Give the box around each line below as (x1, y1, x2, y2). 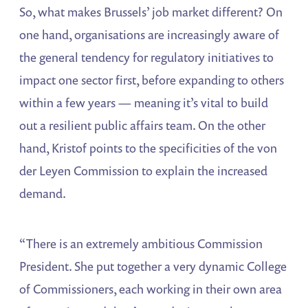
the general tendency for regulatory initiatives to (19, 48, 274, 65)
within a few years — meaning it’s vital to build (19, 93, 269, 111)
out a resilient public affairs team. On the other (19, 116, 266, 133)
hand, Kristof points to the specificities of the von (19, 139, 278, 156)
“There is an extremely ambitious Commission (19, 234, 263, 252)
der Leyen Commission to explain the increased (19, 162, 268, 179)
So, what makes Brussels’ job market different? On (19, 3, 283, 20)
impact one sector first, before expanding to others (19, 71, 285, 88)
